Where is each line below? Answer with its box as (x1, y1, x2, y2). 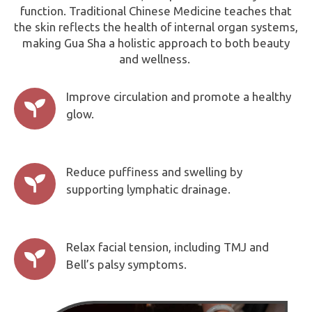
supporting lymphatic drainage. (66, 182, 231, 196)
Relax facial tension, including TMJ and (66, 240, 269, 253)
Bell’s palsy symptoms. (66, 257, 187, 271)
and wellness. (119, 52, 193, 65)
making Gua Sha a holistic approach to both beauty (22, 36, 290, 49)
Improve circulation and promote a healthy (66, 89, 291, 103)
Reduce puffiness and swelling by (66, 164, 242, 178)
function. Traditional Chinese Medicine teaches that (20, 3, 292, 17)
